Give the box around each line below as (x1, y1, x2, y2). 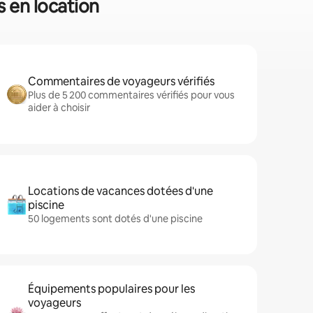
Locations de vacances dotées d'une (28, 184, 213, 198)
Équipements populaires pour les (28, 282, 195, 296)
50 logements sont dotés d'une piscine (28, 212, 203, 225)
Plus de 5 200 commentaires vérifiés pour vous (28, 89, 235, 101)
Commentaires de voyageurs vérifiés (28, 74, 214, 89)
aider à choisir (28, 101, 90, 114)
